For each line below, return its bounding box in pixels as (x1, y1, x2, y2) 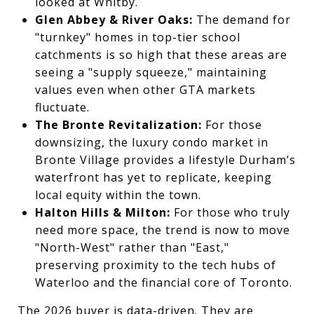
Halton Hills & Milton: (34, 204, 170, 220)
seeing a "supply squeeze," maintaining (34, 64, 267, 80)
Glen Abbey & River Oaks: (34, 11, 193, 27)
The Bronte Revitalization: (34, 116, 202, 132)
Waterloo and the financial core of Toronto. (34, 274, 292, 290)
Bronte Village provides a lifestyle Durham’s (34, 151, 296, 168)
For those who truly (170, 204, 290, 220)
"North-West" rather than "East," (34, 239, 229, 255)
